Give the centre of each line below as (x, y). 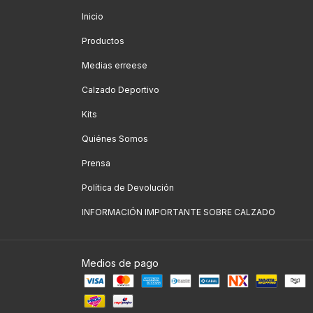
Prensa (96, 163)
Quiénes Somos (115, 138)
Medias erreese (115, 65)
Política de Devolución (128, 187)
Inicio (93, 16)
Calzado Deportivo (121, 89)
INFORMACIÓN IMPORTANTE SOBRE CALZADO (179, 212)
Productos (103, 41)
